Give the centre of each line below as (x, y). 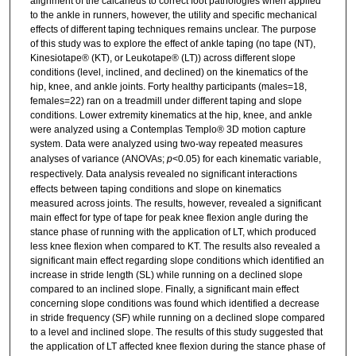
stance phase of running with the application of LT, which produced (173, 232)
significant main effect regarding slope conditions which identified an (177, 261)
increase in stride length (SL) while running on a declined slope (166, 275)
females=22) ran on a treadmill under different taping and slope (166, 101)
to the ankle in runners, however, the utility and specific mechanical (173, 15)
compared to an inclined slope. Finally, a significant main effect (164, 290)
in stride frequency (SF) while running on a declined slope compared (177, 318)
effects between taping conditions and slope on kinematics (155, 190)
